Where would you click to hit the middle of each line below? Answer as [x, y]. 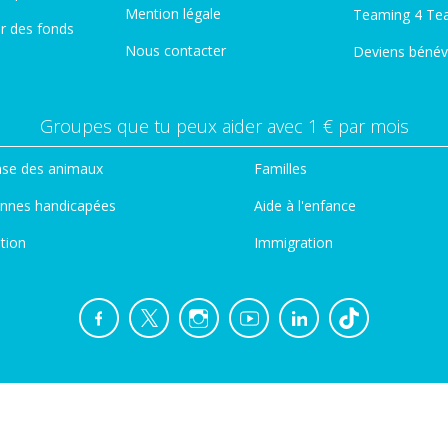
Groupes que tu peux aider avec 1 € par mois [224, 126]
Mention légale [173, 13]
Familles [280, 168]
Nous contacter [175, 50]
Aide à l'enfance [305, 205]
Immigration [293, 242]
